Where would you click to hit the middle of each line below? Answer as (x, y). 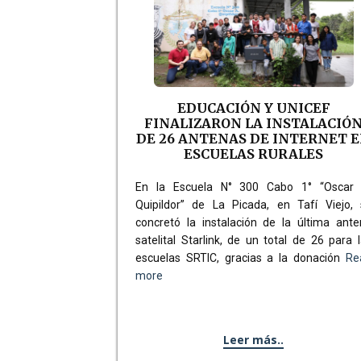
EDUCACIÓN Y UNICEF (253, 108)
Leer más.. (254, 339)
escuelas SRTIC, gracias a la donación (241, 257)
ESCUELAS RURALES (254, 154)
